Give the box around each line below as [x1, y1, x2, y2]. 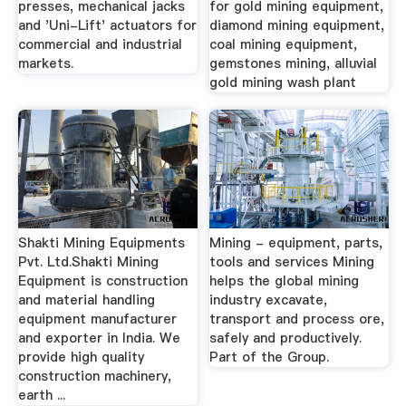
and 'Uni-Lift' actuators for [17, 15, 197, 34]
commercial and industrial [17, 34, 182, 53]
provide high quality [17, 347, 144, 366]
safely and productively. [209, 328, 362, 347]
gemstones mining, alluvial [209, 53, 378, 72]
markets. [17, 53, 73, 72]
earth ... [17, 385, 65, 404]
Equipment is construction [17, 271, 188, 290]
